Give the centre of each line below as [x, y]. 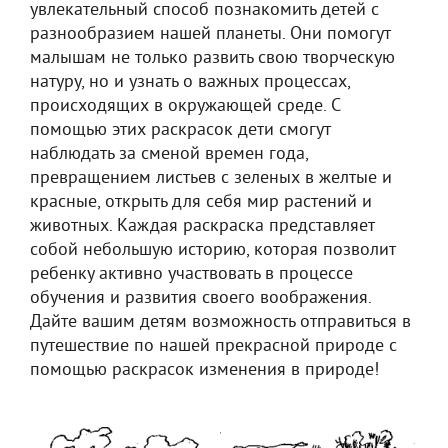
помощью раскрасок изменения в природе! [204, 370]
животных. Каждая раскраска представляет [202, 226]
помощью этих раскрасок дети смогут [180, 130]
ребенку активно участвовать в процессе [191, 274]
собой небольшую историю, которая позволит [212, 250]
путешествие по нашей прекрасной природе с [213, 346]
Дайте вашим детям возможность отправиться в [220, 322]
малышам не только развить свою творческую [212, 58]
